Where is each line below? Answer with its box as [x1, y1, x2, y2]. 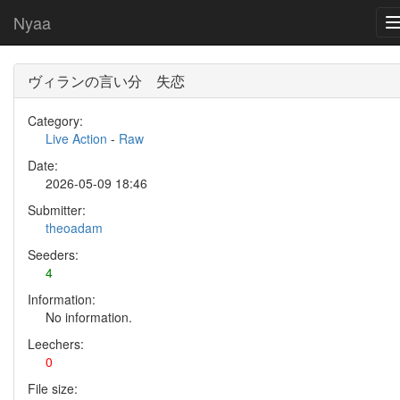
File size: [28, 379, 78, 397]
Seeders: [28, 246, 79, 263]
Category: [28, 112, 83, 129]
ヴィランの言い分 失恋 [28, 71, 185, 91]
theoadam [46, 219, 103, 237]
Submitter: [28, 201, 86, 219]
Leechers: [28, 335, 84, 353]
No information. [46, 308, 132, 326]
